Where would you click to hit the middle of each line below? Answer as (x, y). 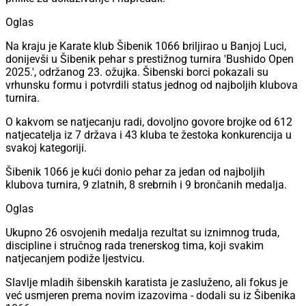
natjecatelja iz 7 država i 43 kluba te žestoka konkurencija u (149, 135)
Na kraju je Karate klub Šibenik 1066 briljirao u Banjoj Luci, (146, 46)
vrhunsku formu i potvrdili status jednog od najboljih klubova (152, 85)
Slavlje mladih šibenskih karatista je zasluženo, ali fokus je (147, 283)
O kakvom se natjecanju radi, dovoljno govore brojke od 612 (149, 122)
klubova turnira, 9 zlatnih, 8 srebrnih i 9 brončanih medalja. (146, 185)
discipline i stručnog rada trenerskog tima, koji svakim (135, 246)
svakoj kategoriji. (46, 148)
